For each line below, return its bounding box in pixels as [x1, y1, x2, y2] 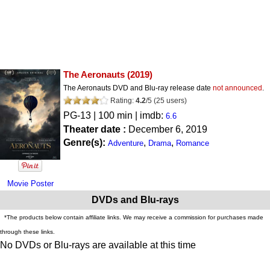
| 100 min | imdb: [91, 110, 166, 121]
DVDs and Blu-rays [91, 194, 179, 205]
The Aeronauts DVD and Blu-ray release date [63, 83, 213, 92]
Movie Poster [7, 178, 54, 188]
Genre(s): [63, 137, 108, 148]
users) [166, 96, 187, 105]
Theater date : [63, 124, 128, 134]
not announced [213, 83, 262, 92]
